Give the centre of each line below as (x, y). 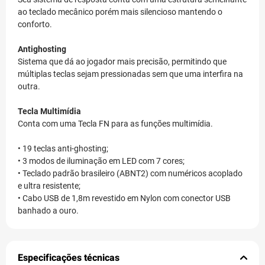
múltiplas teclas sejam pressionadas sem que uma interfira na (130, 74)
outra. (29, 86)
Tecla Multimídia (49, 111)
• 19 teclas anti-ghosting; (63, 148)
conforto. (35, 24)
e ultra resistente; (49, 185)
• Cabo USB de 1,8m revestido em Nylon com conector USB (124, 198)
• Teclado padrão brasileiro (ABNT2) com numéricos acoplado (130, 173)
